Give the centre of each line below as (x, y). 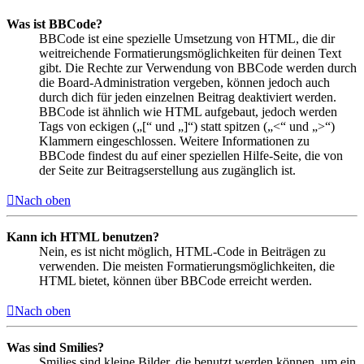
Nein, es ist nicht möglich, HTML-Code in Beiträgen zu (182, 252)
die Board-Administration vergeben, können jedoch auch (184, 83)
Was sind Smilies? (55, 348)
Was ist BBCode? (54, 24)
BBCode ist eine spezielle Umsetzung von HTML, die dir (187, 39)
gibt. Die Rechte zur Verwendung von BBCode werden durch (198, 68)
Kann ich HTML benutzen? (83, 237)
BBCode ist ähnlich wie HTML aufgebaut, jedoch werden (188, 112)
